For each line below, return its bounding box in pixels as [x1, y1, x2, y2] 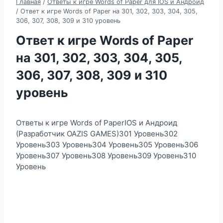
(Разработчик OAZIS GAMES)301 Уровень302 [16, 128, 178, 138]
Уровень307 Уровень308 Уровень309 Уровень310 [16, 150, 196, 160]
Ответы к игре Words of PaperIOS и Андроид [16, 117, 177, 127]
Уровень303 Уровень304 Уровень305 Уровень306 [16, 139, 198, 149]
